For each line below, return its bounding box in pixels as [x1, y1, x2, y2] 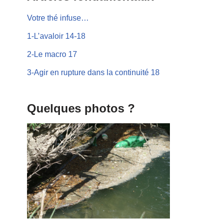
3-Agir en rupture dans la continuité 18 [27, 68, 160, 77]
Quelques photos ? [27, 102, 135, 115]
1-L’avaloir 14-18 [27, 32, 85, 40]
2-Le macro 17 [27, 50, 77, 58]
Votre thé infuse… [27, 14, 89, 22]
